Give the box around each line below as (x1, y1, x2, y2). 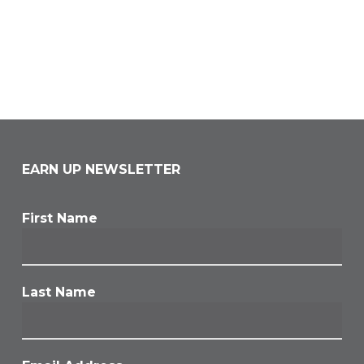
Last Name (21, 284, 96, 301)
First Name (21, 210, 97, 227)
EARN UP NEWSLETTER (21, 162, 180, 178)
